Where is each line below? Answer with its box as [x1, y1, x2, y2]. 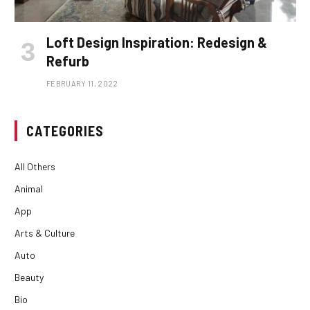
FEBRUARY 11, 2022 [46, 79, 118, 89]
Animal [15, 183, 43, 195]
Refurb [46, 53, 89, 70]
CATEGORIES [26, 122, 104, 140]
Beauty [15, 271, 44, 284]
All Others [15, 161, 55, 173]
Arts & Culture [15, 227, 75, 239]
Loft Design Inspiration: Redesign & [46, 34, 267, 51]
